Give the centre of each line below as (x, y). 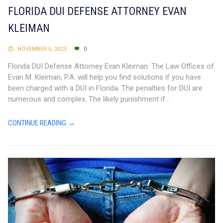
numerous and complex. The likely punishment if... (89, 99)
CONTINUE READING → (42, 123)
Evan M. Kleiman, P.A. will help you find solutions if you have (105, 77)
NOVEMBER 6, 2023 (42, 49)
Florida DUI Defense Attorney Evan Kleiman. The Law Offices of (111, 66)
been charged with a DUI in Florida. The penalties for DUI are (105, 88)
